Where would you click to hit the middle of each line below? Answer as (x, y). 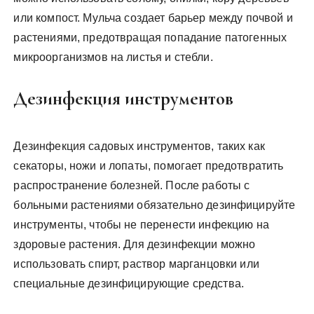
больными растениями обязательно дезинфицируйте (155, 205)
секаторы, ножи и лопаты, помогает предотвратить (149, 165)
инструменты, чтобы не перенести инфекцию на (141, 224)
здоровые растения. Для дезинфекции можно (135, 244)
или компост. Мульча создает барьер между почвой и (153, 18)
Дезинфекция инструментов (124, 98)
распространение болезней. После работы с (132, 185)
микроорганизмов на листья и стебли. (113, 57)
